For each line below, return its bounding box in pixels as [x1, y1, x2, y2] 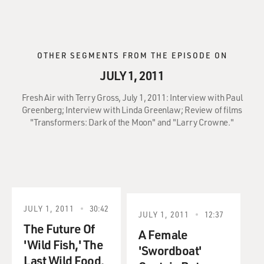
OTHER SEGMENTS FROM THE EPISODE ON [37, 50, 227, 60]
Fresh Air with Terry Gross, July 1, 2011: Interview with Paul [21, 91, 243, 103]
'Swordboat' [138, 242, 202, 258]
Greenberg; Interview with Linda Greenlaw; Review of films [21, 104, 243, 115]
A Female [138, 226, 187, 242]
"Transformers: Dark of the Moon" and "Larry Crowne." [30, 116, 234, 128]
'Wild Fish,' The [24, 236, 103, 252]
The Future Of [24, 220, 95, 236]
